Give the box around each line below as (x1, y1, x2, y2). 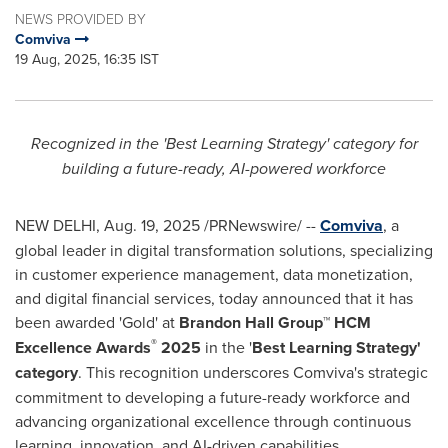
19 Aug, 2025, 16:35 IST (15, 49, 159, 69)
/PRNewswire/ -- (200, 214, 320, 236)
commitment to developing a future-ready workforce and (15, 386, 410, 408)
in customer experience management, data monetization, (15, 263, 413, 285)
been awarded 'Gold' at (15, 311, 179, 333)
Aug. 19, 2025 (104, 214, 200, 236)
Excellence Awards (15, 336, 151, 359)
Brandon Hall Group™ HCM (179, 311, 371, 334)
